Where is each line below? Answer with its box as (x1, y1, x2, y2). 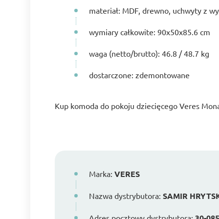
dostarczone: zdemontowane (89, 69, 190, 80)
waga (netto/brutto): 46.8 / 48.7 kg (89, 48, 209, 58)
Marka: (89, 168, 114, 178)
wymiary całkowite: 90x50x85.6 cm (89, 26, 210, 37)
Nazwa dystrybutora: (89, 190, 163, 200)
